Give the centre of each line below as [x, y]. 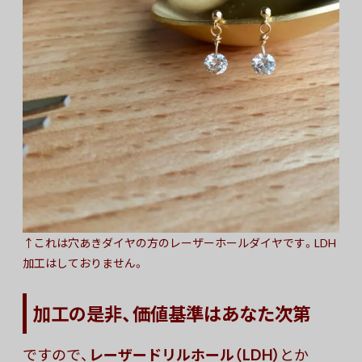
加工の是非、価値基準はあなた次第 [172, 314]
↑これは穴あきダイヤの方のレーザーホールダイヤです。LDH [179, 243]
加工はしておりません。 [84, 263]
